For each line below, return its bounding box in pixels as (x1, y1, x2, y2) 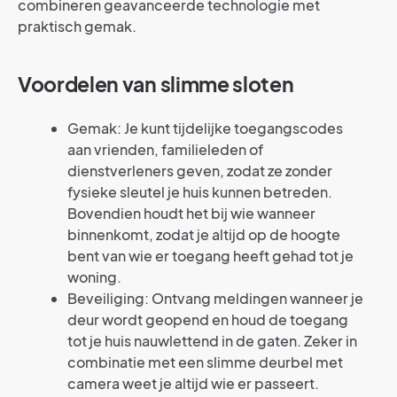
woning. (67, 268, 121, 287)
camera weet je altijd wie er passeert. (67, 374, 319, 393)
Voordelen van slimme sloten (18, 72, 294, 97)
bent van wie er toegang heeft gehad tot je (67, 246, 354, 266)
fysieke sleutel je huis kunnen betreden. (67, 183, 332, 202)
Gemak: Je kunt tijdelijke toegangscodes (67, 119, 343, 138)
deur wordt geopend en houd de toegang (67, 310, 348, 330)
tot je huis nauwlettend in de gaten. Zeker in (67, 331, 357, 351)
